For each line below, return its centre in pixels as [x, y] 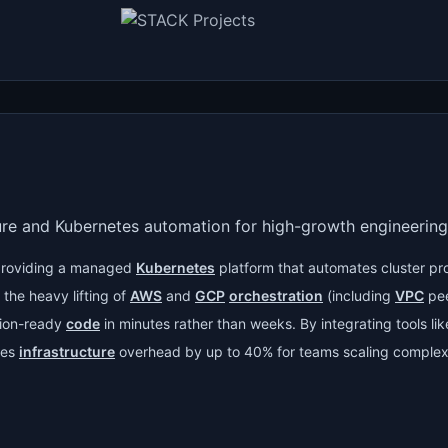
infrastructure [67, 351]
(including [359, 295]
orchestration [276, 295]
